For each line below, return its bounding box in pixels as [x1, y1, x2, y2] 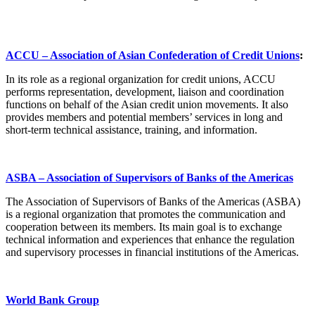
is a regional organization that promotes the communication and [6, 208, 285, 221]
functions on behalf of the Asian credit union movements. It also [6, 98, 288, 111]
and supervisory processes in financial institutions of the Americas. [6, 246, 299, 259]
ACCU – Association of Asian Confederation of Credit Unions [6, 49, 300, 62]
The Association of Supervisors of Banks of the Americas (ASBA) [6, 195, 300, 208]
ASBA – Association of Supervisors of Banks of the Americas [6, 172, 293, 184]
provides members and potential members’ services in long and [6, 111, 283, 124]
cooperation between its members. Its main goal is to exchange [6, 221, 282, 233]
